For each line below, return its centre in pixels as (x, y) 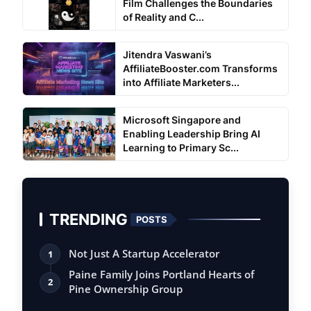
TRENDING (89, 219)
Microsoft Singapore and (182, 120)
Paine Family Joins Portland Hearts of (161, 275)
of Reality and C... (163, 17)
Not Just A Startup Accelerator (144, 254)
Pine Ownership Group (126, 289)
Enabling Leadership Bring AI (191, 134)
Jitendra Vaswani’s (167, 55)
